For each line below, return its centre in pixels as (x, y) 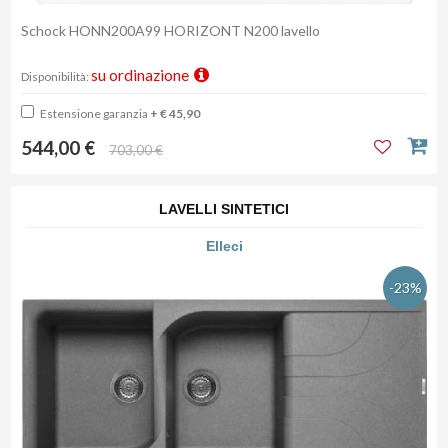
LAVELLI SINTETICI (224, 209)
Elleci (224, 246)
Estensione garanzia (94, 114)
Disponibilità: (56, 77)
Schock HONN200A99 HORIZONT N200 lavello (172, 31)
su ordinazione (141, 75)
